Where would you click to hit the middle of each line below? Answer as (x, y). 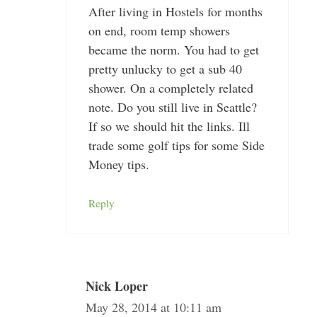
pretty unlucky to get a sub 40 (165, 69)
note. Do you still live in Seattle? (172, 107)
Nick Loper (116, 286)
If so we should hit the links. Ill (169, 126)
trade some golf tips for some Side (176, 145)
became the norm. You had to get (173, 50)
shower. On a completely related (171, 88)
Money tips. (119, 164)
